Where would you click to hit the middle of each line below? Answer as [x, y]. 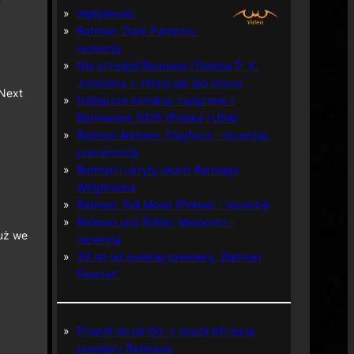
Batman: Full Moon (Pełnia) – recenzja [173, 204]
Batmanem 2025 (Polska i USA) [158, 117]
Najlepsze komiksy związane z [156, 100]
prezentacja [108, 152]
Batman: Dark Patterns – [140, 30]
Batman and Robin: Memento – [156, 221]
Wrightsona [106, 186]
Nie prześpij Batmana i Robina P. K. [168, 65]
